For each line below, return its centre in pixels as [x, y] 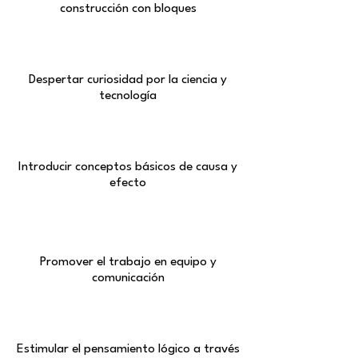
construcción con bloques [128, 9]
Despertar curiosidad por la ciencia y [128, 80]
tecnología [128, 96]
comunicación [128, 278]
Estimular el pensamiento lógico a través [128, 350]
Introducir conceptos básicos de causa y [128, 167]
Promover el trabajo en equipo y [128, 263]
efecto [128, 183]
